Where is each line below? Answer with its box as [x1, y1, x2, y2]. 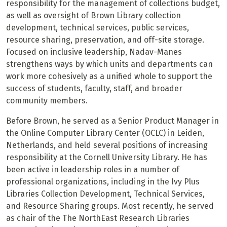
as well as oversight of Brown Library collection [6, 11, 181, 21]
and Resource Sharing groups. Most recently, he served [6, 201, 214, 211]
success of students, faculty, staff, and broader [6, 84, 182, 94]
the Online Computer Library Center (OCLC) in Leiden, [6, 128, 204, 138]
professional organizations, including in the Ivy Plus [6, 177, 200, 187]
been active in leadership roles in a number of [6, 165, 179, 175]
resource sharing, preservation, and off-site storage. [6, 35, 204, 45]
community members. [6, 96, 88, 106]
